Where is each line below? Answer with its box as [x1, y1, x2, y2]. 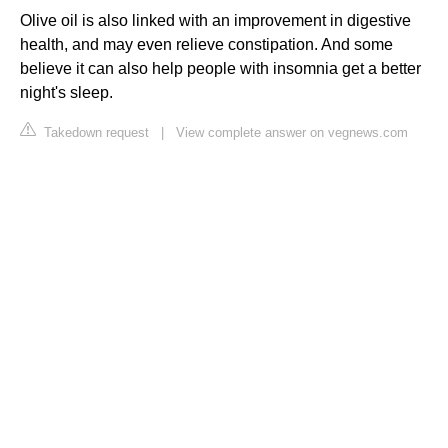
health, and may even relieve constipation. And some [20, 36, 393, 54]
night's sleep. [20, 84, 113, 102]
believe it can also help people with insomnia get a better [20, 60, 421, 78]
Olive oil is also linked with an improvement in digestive [20, 12, 411, 30]
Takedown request [40, 125, 149, 141]
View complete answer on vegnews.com [176, 125, 408, 141]
